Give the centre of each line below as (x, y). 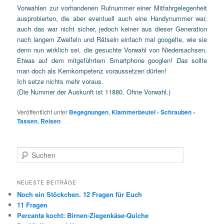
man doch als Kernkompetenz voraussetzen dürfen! (92, 71)
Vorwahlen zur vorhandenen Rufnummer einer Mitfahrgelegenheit (112, 8)
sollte (199, 60)
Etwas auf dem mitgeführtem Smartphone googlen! (95, 60)
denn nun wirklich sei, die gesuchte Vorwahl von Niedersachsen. (112, 50)
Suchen (28, 151)
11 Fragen (32, 205)
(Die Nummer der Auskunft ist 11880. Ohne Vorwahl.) (94, 92)
